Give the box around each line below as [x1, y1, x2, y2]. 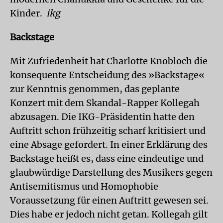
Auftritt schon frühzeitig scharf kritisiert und [10, 125, 206, 137]
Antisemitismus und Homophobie [10, 181, 158, 193]
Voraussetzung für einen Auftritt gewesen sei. [10, 195, 209, 207]
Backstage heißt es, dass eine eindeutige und [10, 153, 204, 165]
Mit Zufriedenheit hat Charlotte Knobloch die [10, 55, 208, 67]
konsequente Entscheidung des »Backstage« [10, 69, 205, 81]
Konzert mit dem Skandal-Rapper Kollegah [10, 97, 200, 109]
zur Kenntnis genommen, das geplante [10, 83, 180, 95]
